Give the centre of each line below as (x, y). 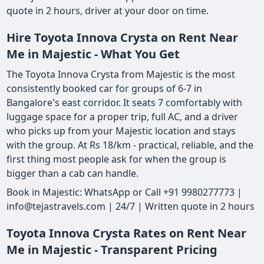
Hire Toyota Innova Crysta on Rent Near (123, 38)
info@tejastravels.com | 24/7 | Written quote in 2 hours (131, 207)
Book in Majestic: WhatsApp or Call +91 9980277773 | (125, 192)
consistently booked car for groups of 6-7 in (105, 89)
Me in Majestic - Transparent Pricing (112, 250)
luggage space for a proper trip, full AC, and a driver (123, 117)
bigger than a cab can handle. (73, 174)
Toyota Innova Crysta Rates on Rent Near (127, 233)
